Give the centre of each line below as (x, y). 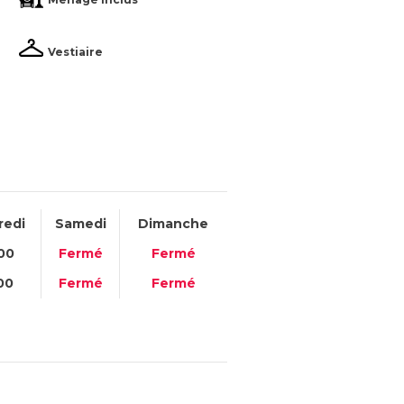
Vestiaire (76, 51)
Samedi (80, 223)
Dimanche (173, 223)
